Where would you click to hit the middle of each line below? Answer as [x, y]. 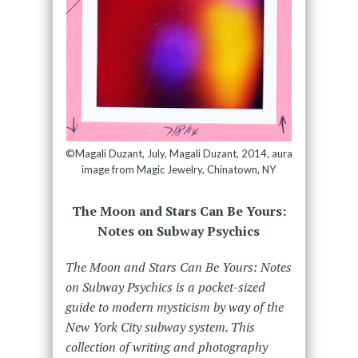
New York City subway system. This [160, 327]
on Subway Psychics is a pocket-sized [165, 287]
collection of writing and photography [166, 347]
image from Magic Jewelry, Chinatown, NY [179, 170]
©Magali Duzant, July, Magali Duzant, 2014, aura [179, 154]
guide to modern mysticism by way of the [174, 307]
